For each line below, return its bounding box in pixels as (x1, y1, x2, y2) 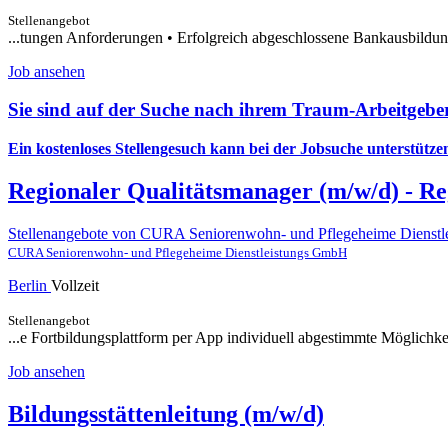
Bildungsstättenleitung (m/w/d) (8, 400, 324, 427)
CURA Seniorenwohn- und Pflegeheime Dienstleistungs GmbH (8, 244, 347, 260)
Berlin (8, 276, 51, 294)
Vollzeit (51, 276, 99, 294)
